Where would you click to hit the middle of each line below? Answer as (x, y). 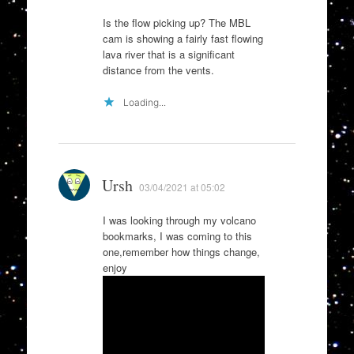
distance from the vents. (158, 70)
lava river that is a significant (168, 54)
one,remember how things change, (181, 252)
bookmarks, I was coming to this (177, 236)
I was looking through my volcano (179, 220)
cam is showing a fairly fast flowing (183, 38)
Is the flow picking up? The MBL (176, 22)
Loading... (144, 103)
